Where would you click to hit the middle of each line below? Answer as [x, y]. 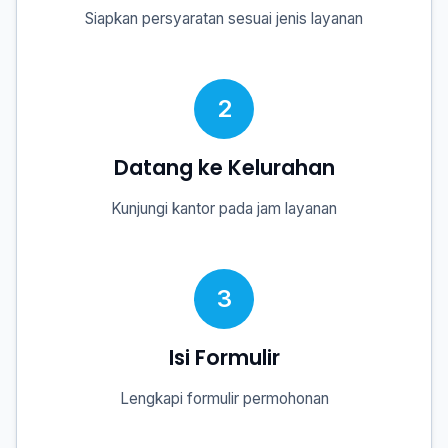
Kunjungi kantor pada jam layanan [224, 208]
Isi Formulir [224, 357]
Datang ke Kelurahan [224, 167]
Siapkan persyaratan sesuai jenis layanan [224, 18]
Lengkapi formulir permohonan [224, 398]
